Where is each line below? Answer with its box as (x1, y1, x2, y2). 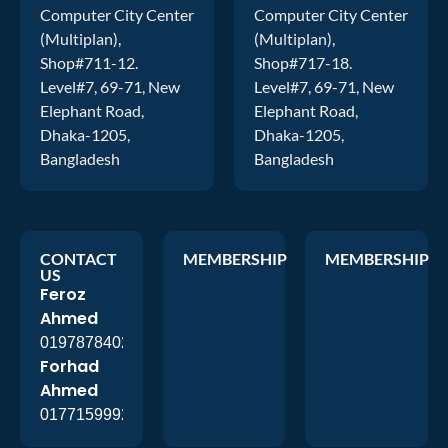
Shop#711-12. (40, 53, 138, 73)
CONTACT (40, 249, 117, 269)
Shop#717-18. (254, 53, 352, 73)
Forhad (40, 355, 99, 379)
